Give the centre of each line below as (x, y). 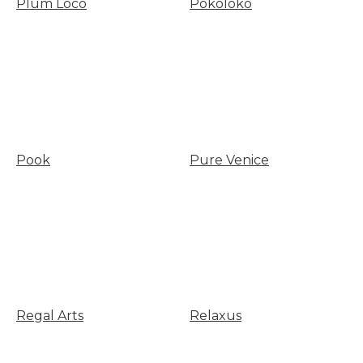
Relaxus (215, 316)
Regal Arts (50, 316)
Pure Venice (229, 160)
